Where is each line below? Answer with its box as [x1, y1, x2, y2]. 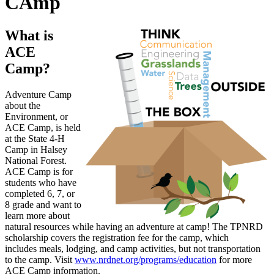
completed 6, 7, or [5, 188, 75, 199]
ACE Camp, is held [5, 122, 81, 133]
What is [5, 27, 53, 43]
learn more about [5, 210, 70, 221]
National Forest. [5, 155, 67, 166]
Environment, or [5, 111, 68, 122]
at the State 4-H [5, 133, 65, 144]
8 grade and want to [5, 199, 81, 210]
